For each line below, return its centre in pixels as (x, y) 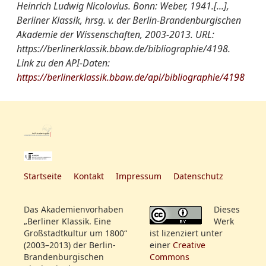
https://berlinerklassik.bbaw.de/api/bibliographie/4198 (131, 77)
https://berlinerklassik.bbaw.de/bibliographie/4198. (123, 49)
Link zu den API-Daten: (63, 63)
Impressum (139, 176)
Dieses (227, 210)
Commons (170, 257)
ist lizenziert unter (186, 233)
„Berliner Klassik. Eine (67, 221)
